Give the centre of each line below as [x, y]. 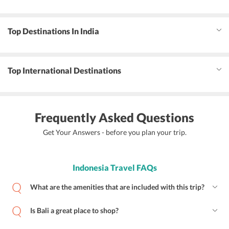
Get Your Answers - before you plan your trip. [114, 132]
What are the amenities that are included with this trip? [117, 187]
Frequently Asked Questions [114, 118]
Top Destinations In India [53, 31]
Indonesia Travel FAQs [114, 168]
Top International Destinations [64, 71]
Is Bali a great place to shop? [74, 211]
